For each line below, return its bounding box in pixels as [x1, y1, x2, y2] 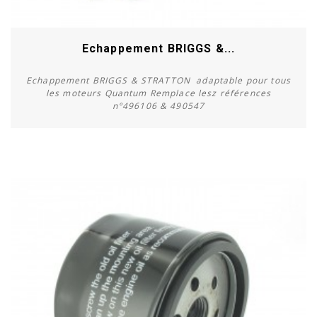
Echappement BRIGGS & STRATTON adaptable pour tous [25, 74, 291, 86]
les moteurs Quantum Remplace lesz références [45, 86, 272, 99]
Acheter [138, 158, 179, 175]
